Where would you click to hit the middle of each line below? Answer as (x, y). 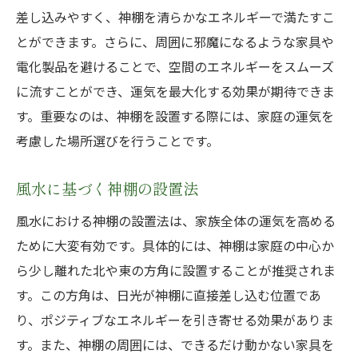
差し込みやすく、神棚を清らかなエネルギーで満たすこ (175, 17)
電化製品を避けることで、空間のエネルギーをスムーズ (175, 66)
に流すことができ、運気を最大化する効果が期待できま (175, 91)
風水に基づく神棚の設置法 (107, 189)
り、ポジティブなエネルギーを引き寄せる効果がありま (175, 320)
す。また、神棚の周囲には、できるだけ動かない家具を (175, 344)
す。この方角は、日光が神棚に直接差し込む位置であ (169, 295)
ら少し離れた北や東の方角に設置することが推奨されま (176, 270)
